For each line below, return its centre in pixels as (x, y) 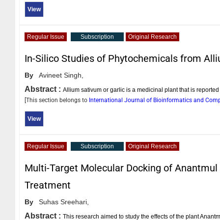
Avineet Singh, (61, 75)
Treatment (48, 185)
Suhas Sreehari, (64, 202)
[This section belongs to (57, 100)
